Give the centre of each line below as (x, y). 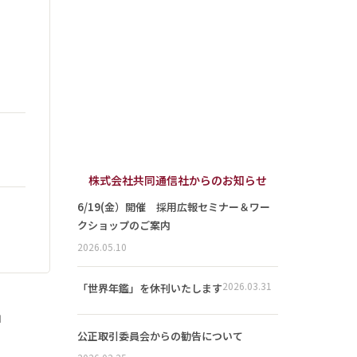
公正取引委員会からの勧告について (160, 336)
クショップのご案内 (124, 226)
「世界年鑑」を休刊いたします (149, 288)
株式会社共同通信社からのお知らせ (178, 180)
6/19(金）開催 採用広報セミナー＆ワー (173, 207)
